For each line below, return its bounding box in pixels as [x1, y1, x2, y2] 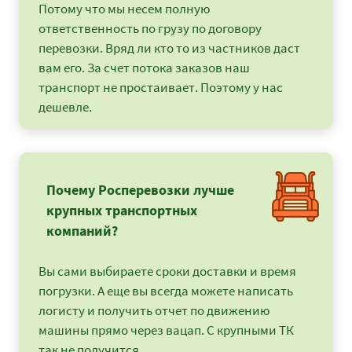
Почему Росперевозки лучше [46, 181, 234, 200]
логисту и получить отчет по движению [38, 302, 270, 320]
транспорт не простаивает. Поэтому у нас [38, 79, 283, 97]
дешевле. [38, 98, 92, 116]
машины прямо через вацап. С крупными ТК [38, 321, 294, 339]
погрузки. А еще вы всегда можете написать [38, 282, 293, 300]
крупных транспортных [46, 201, 197, 220]
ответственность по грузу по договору [38, 20, 262, 38]
